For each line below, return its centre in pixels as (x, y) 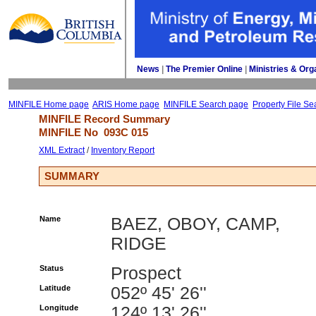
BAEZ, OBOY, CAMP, (195, 224)
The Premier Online (204, 69)
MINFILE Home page (49, 104)
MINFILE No (71, 132)
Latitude (55, 288)
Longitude (59, 308)
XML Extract (62, 150)
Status (51, 268)
